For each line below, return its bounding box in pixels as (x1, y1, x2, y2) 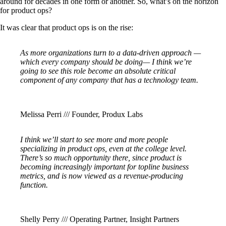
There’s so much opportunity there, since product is (20, 153, 182, 162)
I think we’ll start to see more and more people (20, 135, 168, 144)
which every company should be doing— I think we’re (20, 57, 192, 66)
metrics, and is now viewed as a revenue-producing (20, 171, 183, 180)
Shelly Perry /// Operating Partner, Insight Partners (20, 214, 179, 223)
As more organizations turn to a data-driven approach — (20, 48, 201, 57)
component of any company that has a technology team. (20, 75, 198, 84)
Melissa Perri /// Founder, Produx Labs (20, 109, 143, 119)
